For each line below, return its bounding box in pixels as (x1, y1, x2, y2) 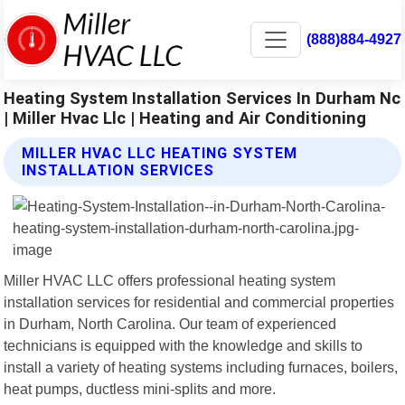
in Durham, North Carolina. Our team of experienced (4, 315, 337, 332)
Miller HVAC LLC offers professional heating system (4, 271, 336, 288)
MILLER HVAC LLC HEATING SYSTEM (22, 144, 298, 162)
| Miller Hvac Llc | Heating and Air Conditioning (4, 108, 367, 127)
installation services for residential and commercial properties (4, 293, 395, 310)
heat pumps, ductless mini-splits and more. (4, 380, 277, 397)
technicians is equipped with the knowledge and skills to (4, 336, 363, 353)
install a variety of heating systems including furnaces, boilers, (4, 358, 399, 375)
